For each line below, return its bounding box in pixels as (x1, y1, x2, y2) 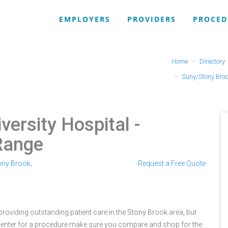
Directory (199, 58, 225, 65)
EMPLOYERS (59, 14, 110, 24)
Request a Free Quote (138, 159, 206, 167)
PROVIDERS (127, 14, 176, 24)
